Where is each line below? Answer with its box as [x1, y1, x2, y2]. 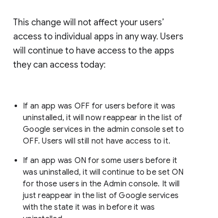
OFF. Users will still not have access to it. [23, 136, 173, 146]
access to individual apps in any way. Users [13, 31, 183, 42]
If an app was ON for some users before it [23, 155, 178, 165]
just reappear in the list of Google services [23, 190, 179, 200]
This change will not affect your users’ [13, 17, 164, 28]
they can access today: [13, 59, 106, 70]
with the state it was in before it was [23, 202, 155, 212]
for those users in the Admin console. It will [23, 179, 180, 189]
